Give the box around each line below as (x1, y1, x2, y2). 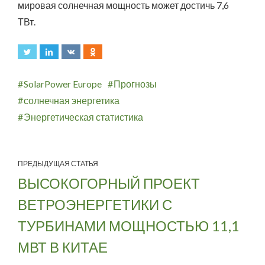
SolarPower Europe (24, 77, 102, 89)
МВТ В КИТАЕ (18, 238, 108, 256)
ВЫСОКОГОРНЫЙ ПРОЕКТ (18, 174, 200, 192)
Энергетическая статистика (24, 111, 143, 122)
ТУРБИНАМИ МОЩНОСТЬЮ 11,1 (18, 216, 240, 234)
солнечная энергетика (24, 94, 119, 106)
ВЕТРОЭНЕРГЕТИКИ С (18, 195, 172, 213)
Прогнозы (114, 77, 157, 89)
